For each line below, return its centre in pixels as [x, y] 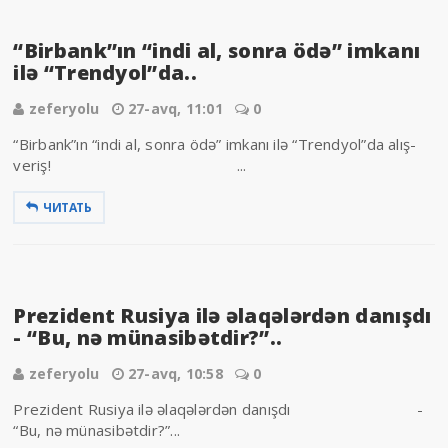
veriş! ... [130, 164]
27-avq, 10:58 [175, 373]
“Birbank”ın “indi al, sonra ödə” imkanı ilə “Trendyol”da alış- [215, 143]
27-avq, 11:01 [175, 108]
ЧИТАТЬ [67, 207]
